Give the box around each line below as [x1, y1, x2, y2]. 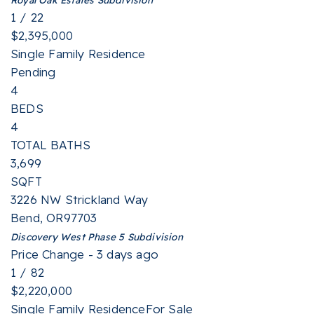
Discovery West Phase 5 [11, 231, 125, 243]
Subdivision [124, 231, 183, 243]
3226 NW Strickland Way [11, 192, 149, 207]
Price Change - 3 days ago [11, 247, 158, 261]
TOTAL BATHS [11, 137, 91, 152]
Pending [11, 64, 56, 79]
